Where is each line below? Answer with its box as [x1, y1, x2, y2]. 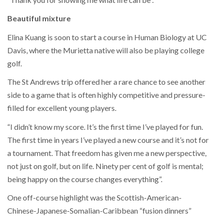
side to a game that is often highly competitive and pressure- [7, 90, 205, 100]
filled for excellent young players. [7, 103, 116, 113]
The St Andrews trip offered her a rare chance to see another [7, 77, 205, 87]
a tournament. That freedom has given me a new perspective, [7, 148, 206, 157]
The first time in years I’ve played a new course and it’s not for [7, 135, 209, 144]
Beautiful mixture [7, 14, 71, 23]
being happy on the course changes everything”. [7, 174, 162, 184]
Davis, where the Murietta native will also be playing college [7, 45, 204, 55]
